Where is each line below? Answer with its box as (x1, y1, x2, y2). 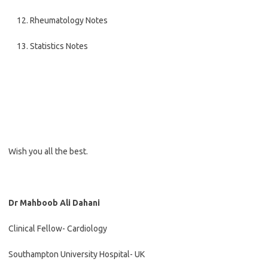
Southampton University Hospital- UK (8, 249, 145, 259)
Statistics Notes (30, 41, 88, 51)
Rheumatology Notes (30, 16, 108, 25)
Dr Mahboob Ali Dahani (8, 198, 100, 208)
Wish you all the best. (8, 147, 88, 156)
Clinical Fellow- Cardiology (8, 224, 107, 233)
